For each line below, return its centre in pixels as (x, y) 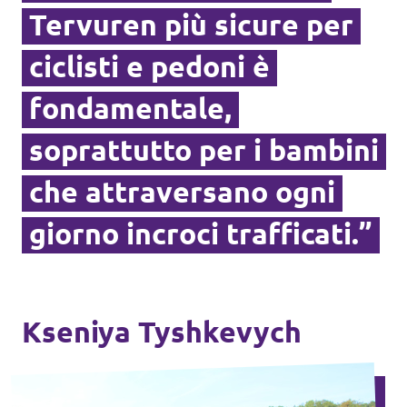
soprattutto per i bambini (204, 150)
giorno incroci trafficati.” (201, 234)
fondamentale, (130, 109)
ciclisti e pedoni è (149, 67)
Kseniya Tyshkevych (162, 332)
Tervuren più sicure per (191, 25)
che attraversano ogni (182, 192)
